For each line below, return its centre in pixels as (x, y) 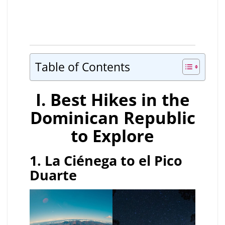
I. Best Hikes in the (113, 99)
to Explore (113, 136)
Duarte (55, 175)
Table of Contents (82, 67)
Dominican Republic (113, 118)
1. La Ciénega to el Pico (106, 161)
